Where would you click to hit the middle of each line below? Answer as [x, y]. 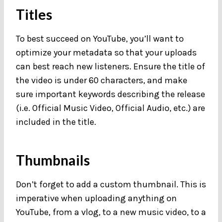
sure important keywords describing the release [111, 94]
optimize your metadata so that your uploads [106, 52]
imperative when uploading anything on [96, 198]
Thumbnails [53, 160]
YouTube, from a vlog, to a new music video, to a [111, 212]
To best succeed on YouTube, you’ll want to [100, 38]
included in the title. [57, 122]
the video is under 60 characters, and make [102, 80]
